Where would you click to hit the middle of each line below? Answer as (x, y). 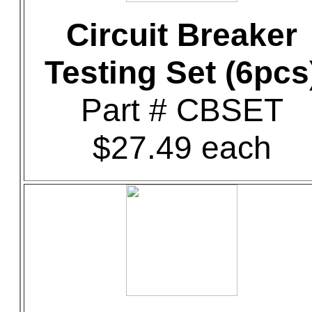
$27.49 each (182, 148)
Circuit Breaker (182, 35)
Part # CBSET (182, 110)
